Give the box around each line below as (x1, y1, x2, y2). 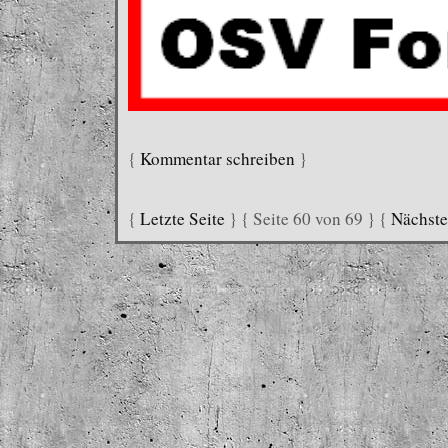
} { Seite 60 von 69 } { (225, 206, 391, 230)
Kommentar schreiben (140, 146, 295, 170)
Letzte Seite (140, 206, 225, 230)
